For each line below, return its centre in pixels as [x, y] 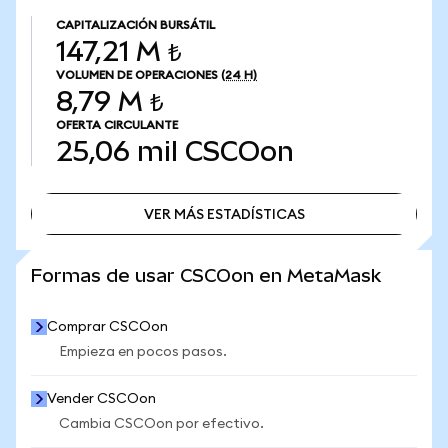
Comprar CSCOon [107, 327]
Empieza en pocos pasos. [143, 352]
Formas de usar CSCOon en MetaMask [206, 275]
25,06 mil [117, 151]
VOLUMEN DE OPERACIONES [137, 75]
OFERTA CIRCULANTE [117, 125]
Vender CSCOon [101, 399]
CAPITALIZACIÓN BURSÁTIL [135, 25]
